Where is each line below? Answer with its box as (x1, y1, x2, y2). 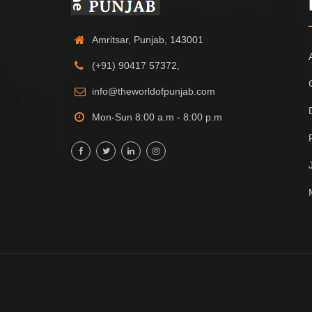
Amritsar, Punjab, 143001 (92, 34, 203, 45)
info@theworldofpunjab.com (92, 86, 215, 97)
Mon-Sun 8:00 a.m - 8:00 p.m (92, 111, 222, 123)
